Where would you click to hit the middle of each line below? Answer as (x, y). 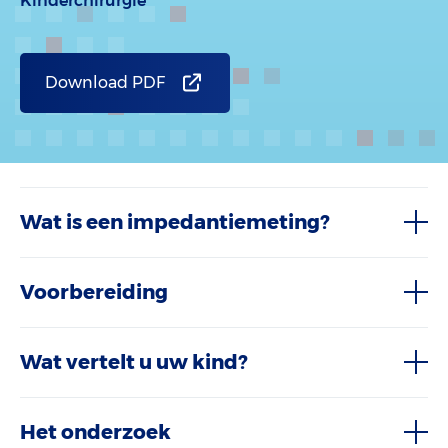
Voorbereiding (94, 292)
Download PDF (105, 82)
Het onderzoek (95, 432)
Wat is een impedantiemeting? (174, 222)
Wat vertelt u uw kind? (133, 362)
